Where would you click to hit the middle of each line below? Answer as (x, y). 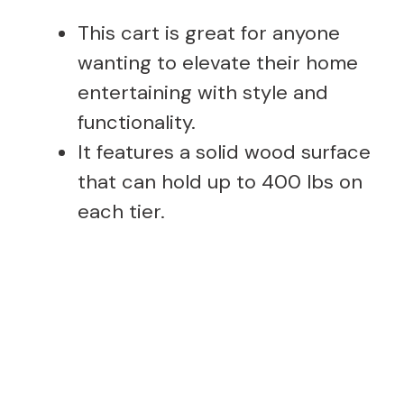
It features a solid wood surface (224, 151)
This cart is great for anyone (209, 32)
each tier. (121, 211)
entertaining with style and (203, 92)
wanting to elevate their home (218, 62)
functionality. (137, 122)
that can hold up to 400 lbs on (220, 181)
